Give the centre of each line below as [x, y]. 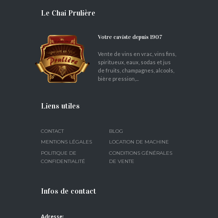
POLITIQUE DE [59, 153]
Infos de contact [69, 191]
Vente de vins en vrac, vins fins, [137, 54]
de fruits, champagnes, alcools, [136, 71]
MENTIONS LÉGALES [66, 142]
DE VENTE [122, 161]
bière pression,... [118, 79]
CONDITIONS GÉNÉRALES [141, 153]
